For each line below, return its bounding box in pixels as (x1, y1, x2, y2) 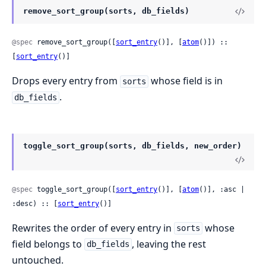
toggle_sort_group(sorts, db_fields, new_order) (23, 141, 242, 151)
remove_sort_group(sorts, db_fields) (23, 7, 189, 16)
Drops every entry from (12, 74, 120, 88)
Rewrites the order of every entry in (12, 221, 174, 235)
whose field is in (148, 74, 223, 88)
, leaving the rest (131, 237, 206, 251)
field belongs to (12, 237, 84, 251)
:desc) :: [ (12, 199, 58, 208)
